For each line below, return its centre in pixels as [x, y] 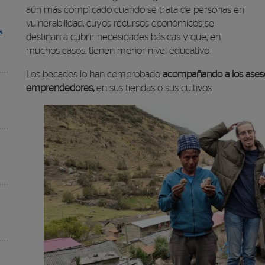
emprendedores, [60, 88]
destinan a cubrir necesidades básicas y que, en [123, 37]
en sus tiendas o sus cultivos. [153, 88]
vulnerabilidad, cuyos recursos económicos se [120, 23]
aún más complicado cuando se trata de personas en [135, 10]
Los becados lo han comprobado [94, 74]
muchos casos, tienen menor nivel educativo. [118, 51]
